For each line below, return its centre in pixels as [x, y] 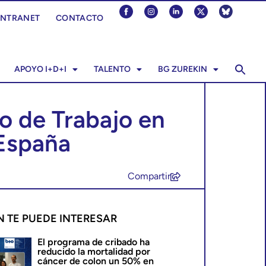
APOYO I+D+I [40, 69]
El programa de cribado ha [94, 242]
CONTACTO [80, 18]
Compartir [149, 176]
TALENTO [112, 69]
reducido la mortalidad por [94, 251]
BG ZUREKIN [182, 69]
